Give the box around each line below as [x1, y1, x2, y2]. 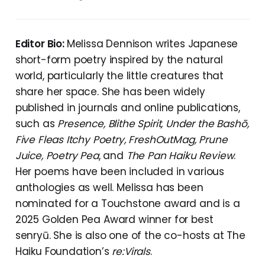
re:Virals [112, 244, 150, 259]
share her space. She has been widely [15, 85, 205, 99]
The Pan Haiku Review [126, 148, 234, 163]
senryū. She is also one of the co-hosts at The [15, 228, 245, 243]
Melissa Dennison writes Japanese [66, 37, 238, 51]
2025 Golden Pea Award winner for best [15, 212, 214, 227]
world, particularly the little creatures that [15, 69, 224, 83]
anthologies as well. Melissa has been [15, 180, 203, 195]
